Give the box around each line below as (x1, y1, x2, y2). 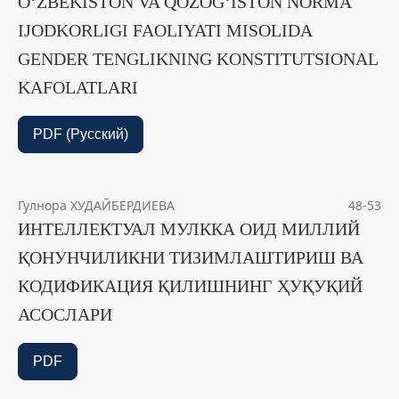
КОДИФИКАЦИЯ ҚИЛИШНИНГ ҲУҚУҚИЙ (18, 276, 362, 297)
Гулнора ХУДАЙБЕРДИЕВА (18, 197, 175, 215)
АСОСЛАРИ (18, 305, 112, 325)
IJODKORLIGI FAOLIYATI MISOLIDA (18, 20, 312, 41)
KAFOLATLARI (18, 77, 138, 98)
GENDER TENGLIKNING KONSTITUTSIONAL (18, 49, 378, 69)
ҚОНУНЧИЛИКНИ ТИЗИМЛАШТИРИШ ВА (18, 248, 363, 268)
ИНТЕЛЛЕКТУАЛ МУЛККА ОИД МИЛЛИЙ (18, 219, 360, 240)
